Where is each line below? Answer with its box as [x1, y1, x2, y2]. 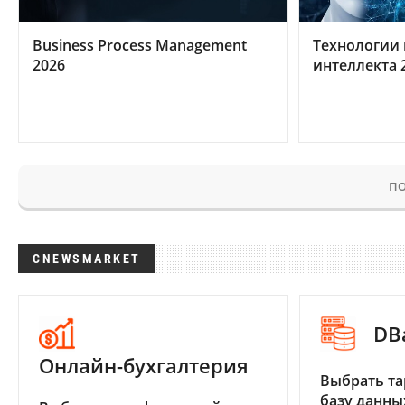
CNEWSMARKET [33, 251, 141, 267]
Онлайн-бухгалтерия [39, 352, 249, 380]
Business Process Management [33, 34, 247, 55]
